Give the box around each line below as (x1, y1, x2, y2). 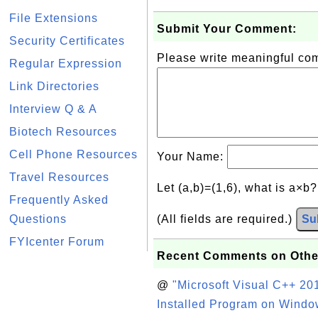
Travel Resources (9, 171, 109, 183)
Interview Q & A (9, 103, 97, 115)
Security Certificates (9, 35, 125, 47)
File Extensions (9, 12, 98, 24)
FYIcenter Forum (9, 236, 104, 248)
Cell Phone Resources (9, 148, 138, 160)
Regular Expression (9, 57, 122, 70)
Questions (9, 213, 67, 225)
